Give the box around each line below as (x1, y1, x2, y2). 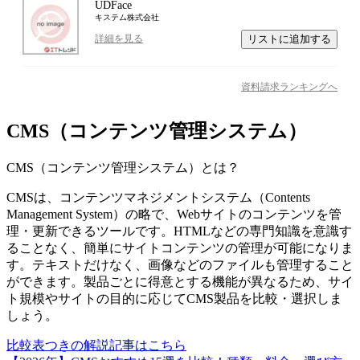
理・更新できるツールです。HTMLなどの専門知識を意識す (6, 223, 352, 238)
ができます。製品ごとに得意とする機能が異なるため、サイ (6, 274, 354, 288)
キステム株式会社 (95, 12, 159, 22)
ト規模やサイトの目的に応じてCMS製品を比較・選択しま (6, 291, 342, 305)
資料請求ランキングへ (241, 80, 337, 92)
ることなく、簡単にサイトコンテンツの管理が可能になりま (6, 240, 354, 255)
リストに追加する (247, 32, 331, 45)
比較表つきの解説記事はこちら (6, 337, 186, 352)
